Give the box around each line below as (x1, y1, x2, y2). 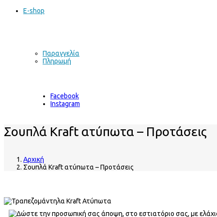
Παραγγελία (43, 49, 79, 57)
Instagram (50, 100, 80, 108)
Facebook (50, 92, 79, 100)
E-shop (23, 7, 45, 15)
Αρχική (23, 155, 44, 164)
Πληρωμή (43, 57, 71, 65)
